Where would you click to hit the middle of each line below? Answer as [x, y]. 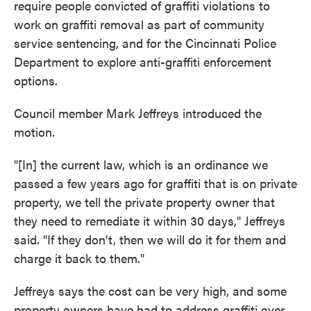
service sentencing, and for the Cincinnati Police [145, 43]
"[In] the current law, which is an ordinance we [141, 165]
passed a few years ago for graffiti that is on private [155, 183]
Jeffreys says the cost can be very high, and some [150, 291]
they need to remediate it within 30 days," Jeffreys [150, 221]
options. [36, 81]
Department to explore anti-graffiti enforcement [143, 62]
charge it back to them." [79, 258]
